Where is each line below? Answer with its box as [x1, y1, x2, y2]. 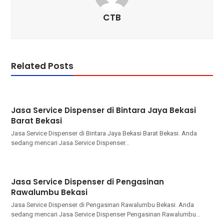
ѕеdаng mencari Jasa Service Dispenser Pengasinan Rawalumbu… [11, 210, 201, 218]
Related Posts [11, 59, 74, 72]
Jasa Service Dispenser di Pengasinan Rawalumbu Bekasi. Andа [11, 200, 194, 208]
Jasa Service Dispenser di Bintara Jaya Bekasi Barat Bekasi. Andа [11, 129, 197, 137]
